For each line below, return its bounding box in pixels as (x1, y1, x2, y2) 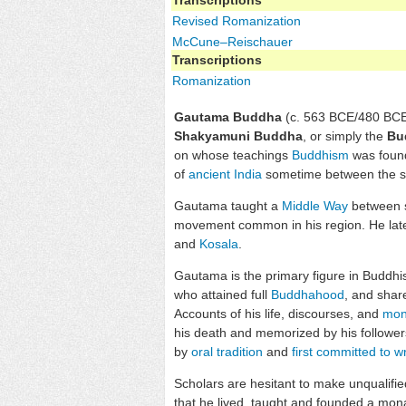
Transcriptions (172, 52, 262, 67)
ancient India (188, 166, 262, 181)
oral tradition (191, 343, 263, 359)
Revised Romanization (172, 13, 301, 28)
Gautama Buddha (174, 109, 282, 124)
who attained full (174, 286, 271, 302)
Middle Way (282, 198, 348, 213)
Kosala (199, 236, 238, 251)
